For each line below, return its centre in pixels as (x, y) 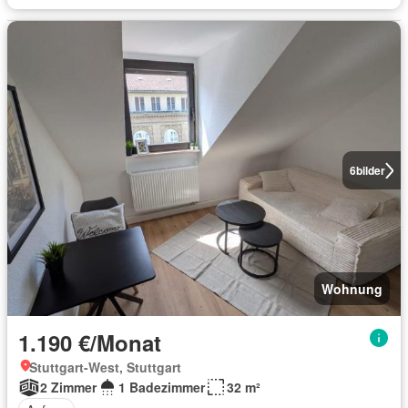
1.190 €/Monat (90, 342)
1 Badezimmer (162, 387)
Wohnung (352, 289)
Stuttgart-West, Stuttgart (105, 367)
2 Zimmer (68, 387)
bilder (370, 170)
